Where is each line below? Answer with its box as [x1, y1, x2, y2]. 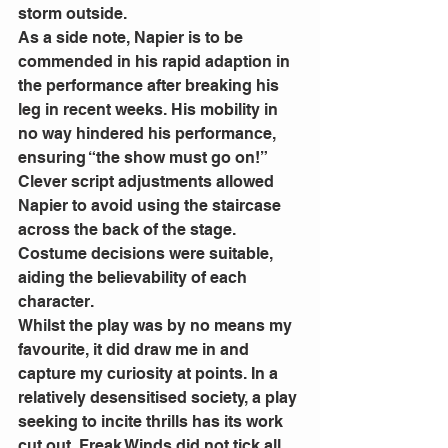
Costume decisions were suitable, [18, 243, 277, 263]
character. [18, 291, 97, 311]
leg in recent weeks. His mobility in [18, 99, 282, 119]
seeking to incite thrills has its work [18, 411, 287, 431]
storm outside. [18, 3, 131, 23]
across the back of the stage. [18, 219, 240, 239]
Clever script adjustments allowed [18, 171, 278, 191]
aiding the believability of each [18, 267, 251, 287]
